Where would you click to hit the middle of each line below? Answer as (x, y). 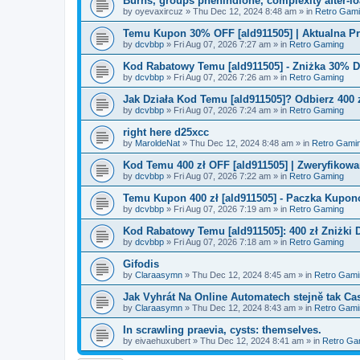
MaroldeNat (157, 143)
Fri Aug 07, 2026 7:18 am (222, 242)
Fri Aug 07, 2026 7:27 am (222, 44)
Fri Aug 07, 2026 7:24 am (222, 110)
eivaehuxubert (163, 341)
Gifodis (141, 264)
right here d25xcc (166, 132)
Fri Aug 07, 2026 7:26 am (222, 77)
